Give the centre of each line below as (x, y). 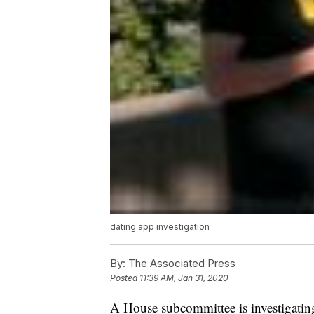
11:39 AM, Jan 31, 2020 (184, 278)
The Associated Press (180, 264)
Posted (125, 278)
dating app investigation (160, 227)
